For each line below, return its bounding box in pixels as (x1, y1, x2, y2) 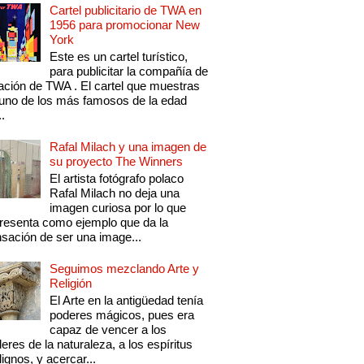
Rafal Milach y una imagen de (50, 140, 207, 154)
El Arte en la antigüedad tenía (50, 293, 204, 308)
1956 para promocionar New (50, 18, 201, 32)
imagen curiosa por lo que (50, 201, 187, 215)
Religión (50, 276, 93, 291)
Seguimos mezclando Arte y (50, 262, 200, 276)
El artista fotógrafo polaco (50, 171, 184, 186)
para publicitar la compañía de (50, 64, 209, 79)
